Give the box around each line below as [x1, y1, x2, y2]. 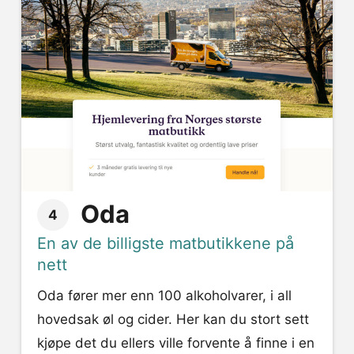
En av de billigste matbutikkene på [37, 234, 294, 253]
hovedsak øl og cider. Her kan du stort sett [37, 311, 309, 327]
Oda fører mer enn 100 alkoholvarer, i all [37, 288, 292, 303]
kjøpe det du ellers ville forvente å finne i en [37, 335, 314, 351]
